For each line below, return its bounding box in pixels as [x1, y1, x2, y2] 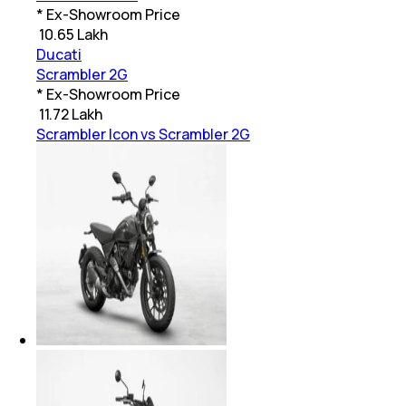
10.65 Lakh [39, 24, 108, 45]
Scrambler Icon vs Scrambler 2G [36, 124, 250, 145]
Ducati [36, 44, 82, 65]
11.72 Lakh [39, 104, 102, 125]
